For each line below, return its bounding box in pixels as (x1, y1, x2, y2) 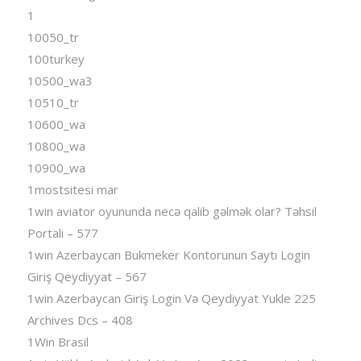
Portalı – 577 (27, 225, 98, 242)
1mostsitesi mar (27, 181, 118, 198)
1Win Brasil (27, 334, 89, 351)
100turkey (27, 51, 85, 68)
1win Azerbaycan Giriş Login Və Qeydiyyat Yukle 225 (27, 290, 316, 307)
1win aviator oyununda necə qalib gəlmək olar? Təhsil (27, 203, 317, 220)
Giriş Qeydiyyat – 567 (27, 268, 147, 285)
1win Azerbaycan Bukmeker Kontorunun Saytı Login (27, 247, 310, 263)
